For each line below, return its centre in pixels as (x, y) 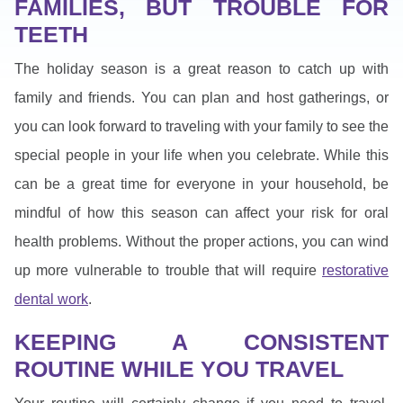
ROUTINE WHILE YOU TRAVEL (179, 368)
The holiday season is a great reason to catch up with (201, 68)
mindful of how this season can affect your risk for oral (201, 212)
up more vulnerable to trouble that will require (168, 270)
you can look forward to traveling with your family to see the (201, 126)
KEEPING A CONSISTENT (201, 341)
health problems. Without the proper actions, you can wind (201, 241)
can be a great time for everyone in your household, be (201, 184)
